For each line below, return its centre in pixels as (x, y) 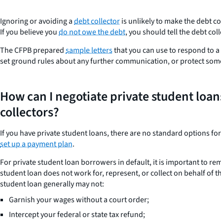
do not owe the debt (92, 32)
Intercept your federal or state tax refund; (77, 215)
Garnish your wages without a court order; (79, 200)
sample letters (89, 50)
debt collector (97, 21)
